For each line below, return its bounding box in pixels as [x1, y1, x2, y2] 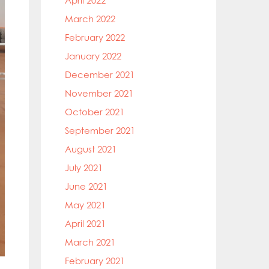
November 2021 [65, 88, 133, 99]
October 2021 [65, 106, 124, 118]
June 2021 [65, 181, 107, 192]
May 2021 [65, 199, 106, 211]
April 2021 [65, 218, 106, 229]
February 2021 [65, 255, 125, 267]
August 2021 [65, 144, 116, 155]
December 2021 [65, 69, 134, 80]
